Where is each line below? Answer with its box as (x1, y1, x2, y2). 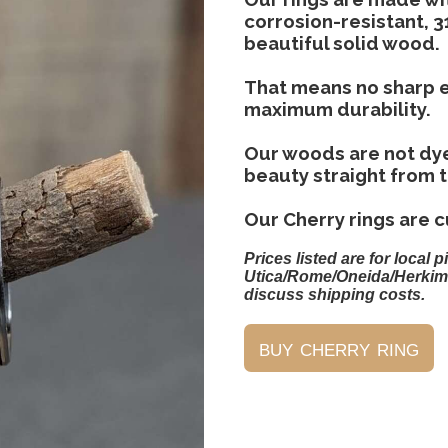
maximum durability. (244, 98, 432, 120)
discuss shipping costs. (244, 286, 426, 303)
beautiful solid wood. (244, 32, 441, 54)
